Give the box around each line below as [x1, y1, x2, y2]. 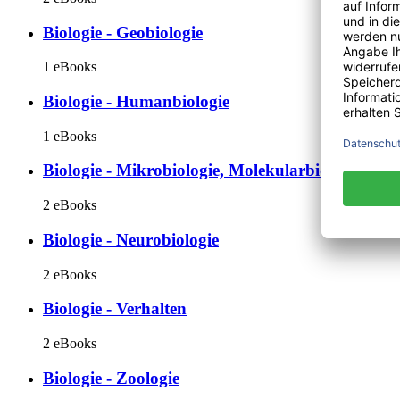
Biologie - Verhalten [43, 299, 187, 319]
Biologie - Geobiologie [43, 22, 203, 42]
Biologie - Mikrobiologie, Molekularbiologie [43, 161, 362, 180]
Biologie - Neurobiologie [43, 229, 219, 249]
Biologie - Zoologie [43, 368, 179, 387]
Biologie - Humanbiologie [43, 91, 229, 111]
